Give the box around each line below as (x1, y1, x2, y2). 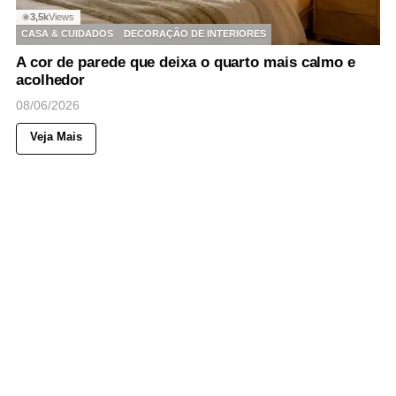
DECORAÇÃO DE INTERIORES (124, 28, 266, 40)
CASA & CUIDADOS (21, 28, 113, 40)
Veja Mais (30, 129, 82, 143)
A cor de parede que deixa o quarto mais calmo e (16, 53, 356, 71)
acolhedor (16, 71, 86, 88)
